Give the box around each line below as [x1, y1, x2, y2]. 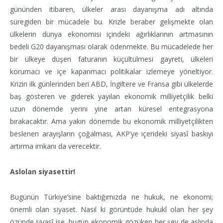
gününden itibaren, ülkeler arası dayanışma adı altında [10, 4, 213, 14]
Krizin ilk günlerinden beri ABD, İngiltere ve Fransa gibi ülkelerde [10, 79, 213, 89]
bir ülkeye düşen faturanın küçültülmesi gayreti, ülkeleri [10, 54, 213, 64]
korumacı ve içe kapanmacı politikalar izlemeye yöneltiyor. [10, 66, 213, 76]
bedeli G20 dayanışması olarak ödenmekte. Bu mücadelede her [10, 41, 213, 51]
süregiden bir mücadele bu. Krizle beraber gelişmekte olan [10, 16, 213, 26]
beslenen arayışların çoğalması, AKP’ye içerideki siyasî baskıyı [10, 128, 213, 138]
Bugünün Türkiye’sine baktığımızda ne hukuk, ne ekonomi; [10, 192, 213, 202]
